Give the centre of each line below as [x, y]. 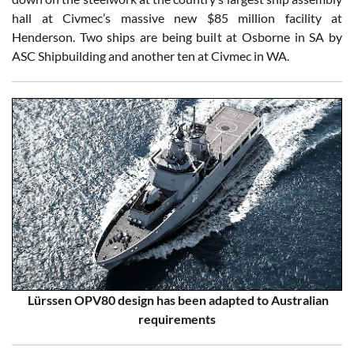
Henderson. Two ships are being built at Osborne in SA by [177, 37]
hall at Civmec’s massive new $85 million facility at [177, 18]
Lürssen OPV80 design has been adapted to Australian [177, 300]
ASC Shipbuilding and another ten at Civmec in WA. [151, 56]
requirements [177, 319]
